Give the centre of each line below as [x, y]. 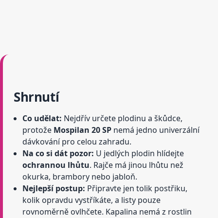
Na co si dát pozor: [58, 154]
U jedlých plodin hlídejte [139, 154]
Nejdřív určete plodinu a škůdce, [122, 118]
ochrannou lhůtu [56, 165]
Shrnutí [36, 97]
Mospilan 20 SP [82, 130]
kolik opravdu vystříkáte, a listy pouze [91, 200]
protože [38, 130]
